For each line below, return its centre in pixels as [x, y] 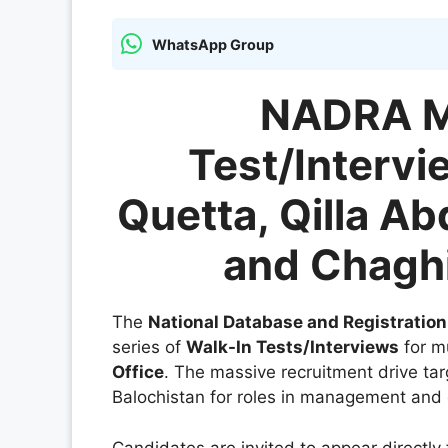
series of [149, 347]
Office [138, 372]
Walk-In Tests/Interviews [292, 347]
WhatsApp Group [213, 44]
